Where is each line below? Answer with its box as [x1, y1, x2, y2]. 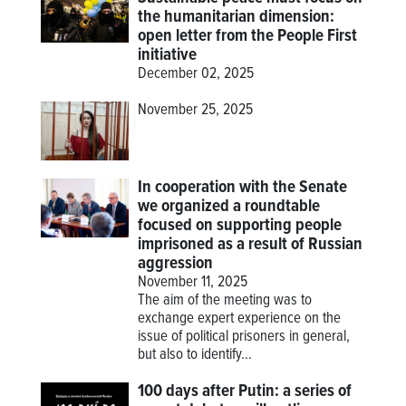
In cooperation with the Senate [138, 176, 348, 198]
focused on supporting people [138, 214, 343, 237]
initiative [138, 44, 198, 67]
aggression [138, 252, 214, 275]
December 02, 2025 [138, 64, 255, 85]
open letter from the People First [138, 25, 358, 48]
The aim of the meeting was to [138, 290, 313, 311]
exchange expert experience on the [138, 308, 342, 329]
